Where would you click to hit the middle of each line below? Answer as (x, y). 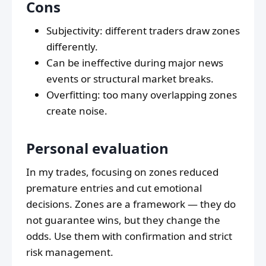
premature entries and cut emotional (114, 188)
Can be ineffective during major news (135, 63)
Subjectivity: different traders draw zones (143, 31)
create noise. (77, 111)
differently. (72, 47)
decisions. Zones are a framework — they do (131, 204)
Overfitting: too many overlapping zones (142, 95)
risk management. (70, 252)
